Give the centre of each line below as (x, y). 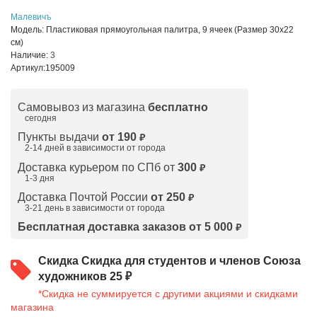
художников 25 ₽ (85, 276)
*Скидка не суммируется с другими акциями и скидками (168, 294)
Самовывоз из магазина (83, 107)
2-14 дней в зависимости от (81, 148)
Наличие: (30, 55)
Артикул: (28, 68)
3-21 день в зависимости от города (95, 208)
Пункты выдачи (60, 137)
